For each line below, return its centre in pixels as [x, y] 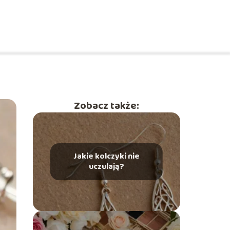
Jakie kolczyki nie [106, 156]
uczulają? [106, 167]
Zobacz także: [106, 106]
